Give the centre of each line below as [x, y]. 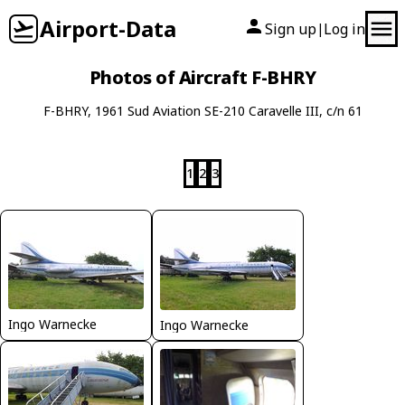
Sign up [291, 29]
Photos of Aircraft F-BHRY [202, 77]
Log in [344, 29]
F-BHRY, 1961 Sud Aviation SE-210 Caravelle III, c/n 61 [202, 111]
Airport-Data [108, 28]
